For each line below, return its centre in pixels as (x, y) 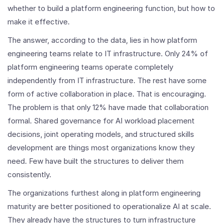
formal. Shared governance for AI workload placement (101, 121)
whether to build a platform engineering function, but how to (111, 8)
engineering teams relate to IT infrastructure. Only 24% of (108, 54)
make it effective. (39, 22)
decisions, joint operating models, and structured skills (101, 134)
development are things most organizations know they (101, 148)
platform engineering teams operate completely (90, 67)
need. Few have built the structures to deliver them (96, 161)
